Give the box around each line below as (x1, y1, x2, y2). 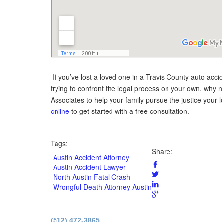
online (51, 106, 69, 116)
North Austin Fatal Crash (53, 172, 130, 182)
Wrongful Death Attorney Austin (53, 182, 152, 192)
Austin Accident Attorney (53, 152, 129, 162)
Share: (152, 146, 172, 156)
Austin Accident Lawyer (53, 162, 126, 172)
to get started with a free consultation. (69, 106, 189, 116)
